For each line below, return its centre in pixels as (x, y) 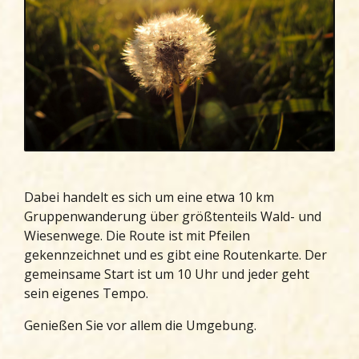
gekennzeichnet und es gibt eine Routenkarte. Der (175, 255)
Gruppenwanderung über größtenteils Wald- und (173, 217)
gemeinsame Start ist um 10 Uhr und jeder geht (167, 274)
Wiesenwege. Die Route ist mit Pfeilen (137, 236)
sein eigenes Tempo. (86, 294)
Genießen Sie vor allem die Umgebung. (140, 326)
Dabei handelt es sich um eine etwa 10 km (149, 198)
